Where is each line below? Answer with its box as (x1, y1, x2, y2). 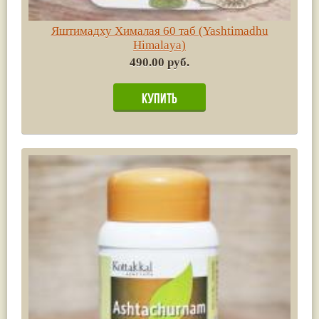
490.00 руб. (130, 55, 189, 69)
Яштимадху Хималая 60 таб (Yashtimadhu (51, 23, 268, 38)
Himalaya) (133, 38, 186, 52)
